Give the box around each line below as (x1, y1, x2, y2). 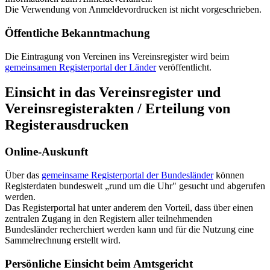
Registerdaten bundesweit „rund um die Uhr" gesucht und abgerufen (5, 181, 265, 192)
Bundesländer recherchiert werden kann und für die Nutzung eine (5, 224, 254, 235)
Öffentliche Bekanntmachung (5, 26, 150, 39)
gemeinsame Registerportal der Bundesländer (42, 170, 213, 181)
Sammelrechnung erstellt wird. (5, 235, 121, 246)
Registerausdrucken (5, 117, 128, 133)
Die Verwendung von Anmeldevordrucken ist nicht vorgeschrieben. (5, 4, 262, 15)
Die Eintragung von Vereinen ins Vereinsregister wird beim (5, 51, 229, 61)
